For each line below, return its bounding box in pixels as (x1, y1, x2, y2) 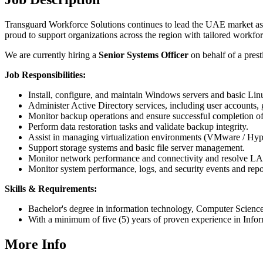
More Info (5, 236, 66, 252)
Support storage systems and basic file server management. (28, 142, 245, 153)
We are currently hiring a (5, 49, 99, 60)
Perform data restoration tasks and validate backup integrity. (28, 121, 248, 131)
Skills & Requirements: (5, 183, 97, 194)
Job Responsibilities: (5, 69, 86, 80)
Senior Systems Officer (99, 49, 188, 60)
